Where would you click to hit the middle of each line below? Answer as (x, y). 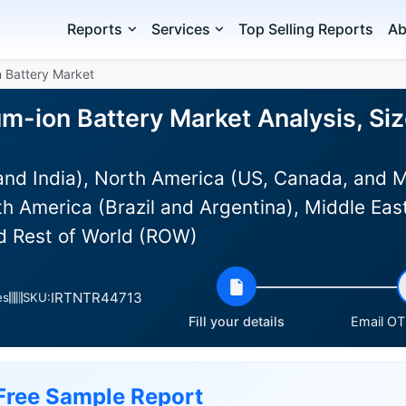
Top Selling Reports (306, 29)
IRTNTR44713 (97, 297)
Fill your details (236, 321)
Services (180, 29)
